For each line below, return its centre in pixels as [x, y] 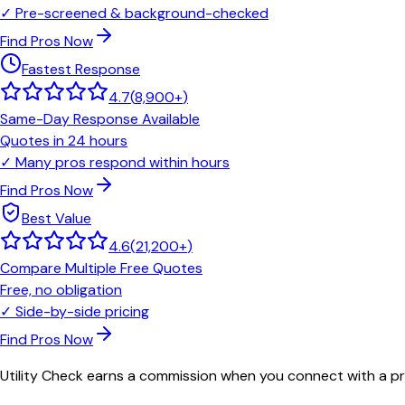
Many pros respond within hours [122, 163]
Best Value [57, 219]
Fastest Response [81, 70]
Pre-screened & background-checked [142, 14]
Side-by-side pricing [82, 312]
